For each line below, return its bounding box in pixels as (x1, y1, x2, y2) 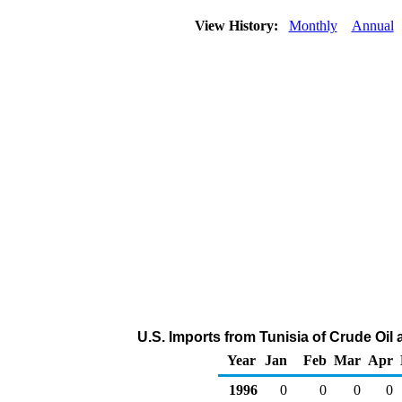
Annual (351, 18, 394, 33)
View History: (190, 18, 285, 33)
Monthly (288, 18, 337, 33)
